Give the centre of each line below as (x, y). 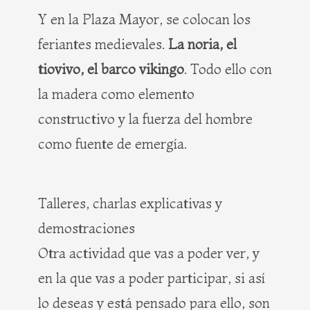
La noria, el (202, 44)
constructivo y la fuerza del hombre (145, 119)
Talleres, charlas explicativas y (130, 203)
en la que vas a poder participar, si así (152, 278)
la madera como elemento (116, 94)
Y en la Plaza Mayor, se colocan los (144, 19)
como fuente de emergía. (112, 144)
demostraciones (86, 228)
